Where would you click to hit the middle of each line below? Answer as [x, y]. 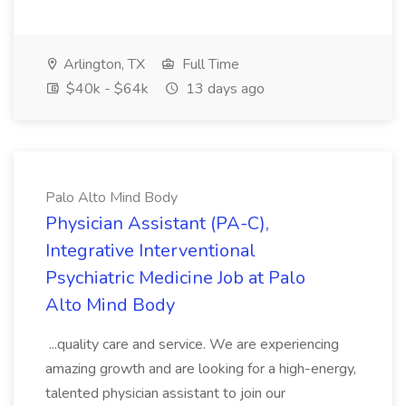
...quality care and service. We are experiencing [192, 344]
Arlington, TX [102, 64]
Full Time [209, 64]
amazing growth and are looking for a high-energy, [201, 369]
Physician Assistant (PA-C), [157, 223]
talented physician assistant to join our [165, 393]
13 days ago [223, 89]
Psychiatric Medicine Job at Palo [175, 278]
